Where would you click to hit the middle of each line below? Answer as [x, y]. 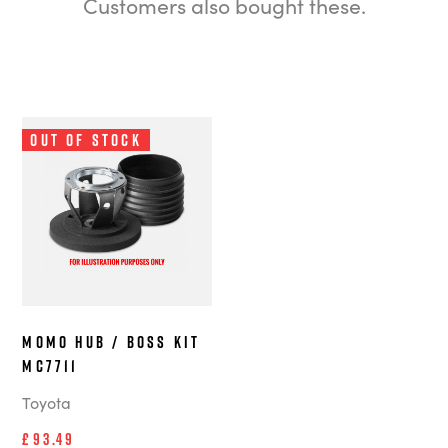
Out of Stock [86, 139]
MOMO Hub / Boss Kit [111, 342]
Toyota [47, 402]
